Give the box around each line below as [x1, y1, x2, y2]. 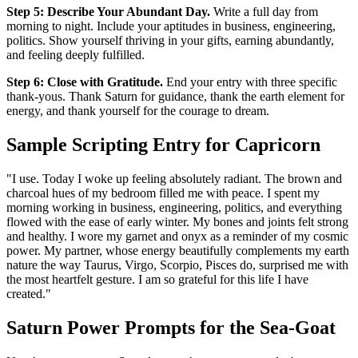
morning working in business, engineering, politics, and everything [6, 200, 342, 214]
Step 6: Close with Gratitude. [6, 75, 163, 89]
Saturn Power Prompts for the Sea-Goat [6, 316, 336, 338]
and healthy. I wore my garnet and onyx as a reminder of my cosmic [6, 229, 348, 243]
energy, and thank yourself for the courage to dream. [6, 104, 269, 118]
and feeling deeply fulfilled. [6, 48, 145, 62]
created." [6, 286, 51, 300]
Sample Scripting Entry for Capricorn [6, 133, 320, 155]
